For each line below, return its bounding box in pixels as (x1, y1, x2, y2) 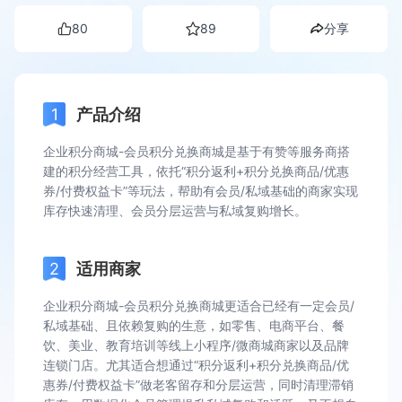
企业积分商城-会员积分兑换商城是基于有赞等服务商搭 (43, 144, 350, 159)
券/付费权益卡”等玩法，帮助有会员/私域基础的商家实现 (43, 183, 358, 198)
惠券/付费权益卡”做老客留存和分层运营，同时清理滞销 (43, 377, 354, 392)
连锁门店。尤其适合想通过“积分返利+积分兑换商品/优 (43, 357, 349, 372)
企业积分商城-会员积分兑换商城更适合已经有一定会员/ (43, 298, 354, 313)
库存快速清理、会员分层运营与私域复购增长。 (43, 203, 307, 218)
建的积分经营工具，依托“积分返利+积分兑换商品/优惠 (43, 163, 349, 179)
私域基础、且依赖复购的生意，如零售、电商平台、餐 (43, 318, 345, 333)
